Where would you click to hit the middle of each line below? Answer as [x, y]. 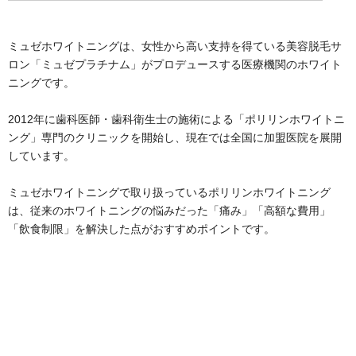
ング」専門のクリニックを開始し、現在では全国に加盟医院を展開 [175, 138]
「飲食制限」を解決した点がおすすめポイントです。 [141, 229]
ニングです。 [41, 83]
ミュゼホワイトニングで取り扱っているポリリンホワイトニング [169, 193]
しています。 [41, 156]
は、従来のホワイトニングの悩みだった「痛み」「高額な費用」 [169, 211]
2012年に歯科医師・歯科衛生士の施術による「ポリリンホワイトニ [176, 120]
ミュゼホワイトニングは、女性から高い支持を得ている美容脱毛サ [175, 46]
